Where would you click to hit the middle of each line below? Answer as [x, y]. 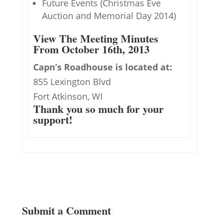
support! [53, 120]
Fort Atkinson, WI [68, 96]
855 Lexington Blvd [72, 82]
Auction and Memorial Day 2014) [109, 16]
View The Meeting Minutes [96, 38]
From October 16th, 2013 [91, 49]
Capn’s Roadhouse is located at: [102, 67]
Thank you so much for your [98, 109]
